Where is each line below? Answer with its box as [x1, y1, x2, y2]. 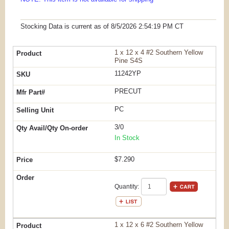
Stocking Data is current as [20, 22, 103, 31]
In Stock [114, 134, 140, 142]
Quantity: [114, 182, 139, 190]
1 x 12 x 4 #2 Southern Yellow [114, 49, 203, 57]
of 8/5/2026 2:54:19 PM [103, 22, 173, 31]
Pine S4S [114, 57, 143, 65]
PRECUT [114, 87, 142, 96]
